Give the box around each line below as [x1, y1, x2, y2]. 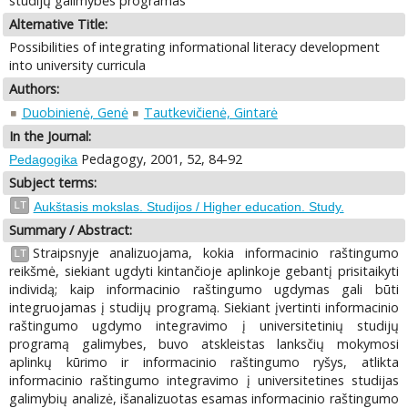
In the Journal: [9, 127, 92, 145]
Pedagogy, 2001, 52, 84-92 [77, 150, 243, 168]
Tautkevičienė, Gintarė [143, 103, 278, 121]
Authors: [9, 80, 60, 98]
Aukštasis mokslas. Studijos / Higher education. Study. [33, 199, 344, 214]
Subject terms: [9, 174, 97, 192]
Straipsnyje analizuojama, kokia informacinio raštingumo [32, 244, 399, 262]
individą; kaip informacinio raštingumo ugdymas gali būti [9, 280, 399, 299]
